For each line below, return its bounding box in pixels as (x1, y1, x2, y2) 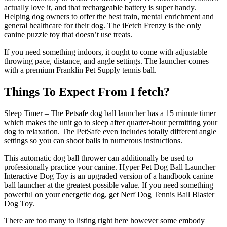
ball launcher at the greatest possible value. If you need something (4, 180, 213, 190)
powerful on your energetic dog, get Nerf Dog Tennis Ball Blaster (4, 190, 214, 199)
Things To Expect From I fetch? (4, 85, 170, 98)
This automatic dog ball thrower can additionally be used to (4, 153, 193, 162)
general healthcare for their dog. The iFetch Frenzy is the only (4, 21, 201, 30)
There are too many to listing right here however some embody (4, 216, 205, 225)
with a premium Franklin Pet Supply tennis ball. (4, 66, 157, 75)
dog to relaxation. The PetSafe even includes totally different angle (4, 127, 216, 136)
